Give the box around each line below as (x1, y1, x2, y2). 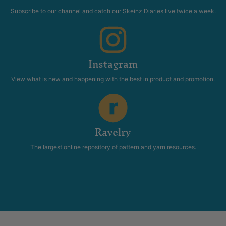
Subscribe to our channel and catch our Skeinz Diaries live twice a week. (10, 7, 216, 15)
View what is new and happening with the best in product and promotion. (11, 75, 215, 83)
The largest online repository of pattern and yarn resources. (30, 143, 196, 151)
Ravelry (95, 121, 131, 144)
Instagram (88, 53, 138, 76)
